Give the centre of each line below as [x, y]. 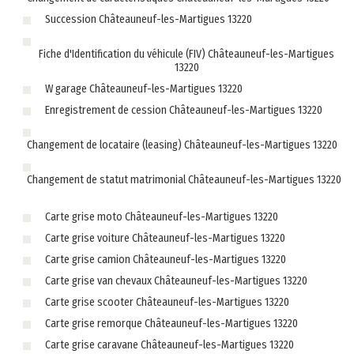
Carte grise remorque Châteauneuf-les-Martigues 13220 [171, 324]
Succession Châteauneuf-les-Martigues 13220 [148, 20]
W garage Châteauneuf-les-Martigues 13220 [143, 89]
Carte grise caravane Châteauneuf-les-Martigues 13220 [169, 345]
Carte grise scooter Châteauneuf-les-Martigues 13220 [167, 303]
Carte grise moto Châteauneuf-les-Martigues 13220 [161, 217]
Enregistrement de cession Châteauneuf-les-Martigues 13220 [183, 111]
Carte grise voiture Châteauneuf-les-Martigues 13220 [165, 239]
